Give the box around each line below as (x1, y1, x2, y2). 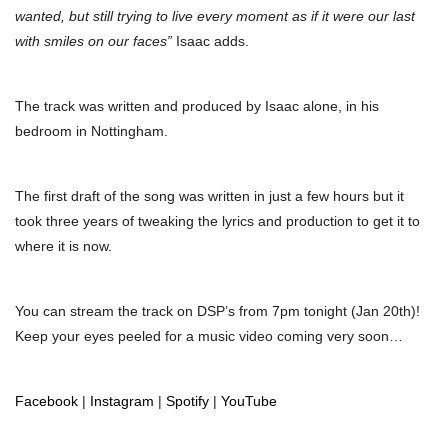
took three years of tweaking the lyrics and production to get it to (15, 213, 420, 230)
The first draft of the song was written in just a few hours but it (15, 188, 404, 205)
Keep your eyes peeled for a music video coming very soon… (15, 328, 403, 345)
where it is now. (15, 238, 116, 255)
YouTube (221, 393, 277, 410)
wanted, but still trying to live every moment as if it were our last (15, 8, 415, 25)
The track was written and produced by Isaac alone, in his (15, 98, 379, 115)
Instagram (90, 393, 154, 410)
